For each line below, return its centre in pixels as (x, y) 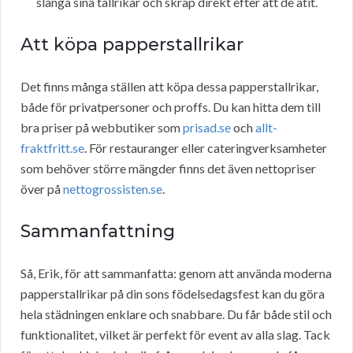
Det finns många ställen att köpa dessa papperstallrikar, (169, 87)
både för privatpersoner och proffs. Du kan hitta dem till (171, 107)
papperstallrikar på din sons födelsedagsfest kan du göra (173, 294)
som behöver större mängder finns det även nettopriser (168, 169)
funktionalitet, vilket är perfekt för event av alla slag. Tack (175, 335)
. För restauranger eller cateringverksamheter (206, 148)
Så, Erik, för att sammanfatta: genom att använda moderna (176, 273)
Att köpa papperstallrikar (132, 45)
